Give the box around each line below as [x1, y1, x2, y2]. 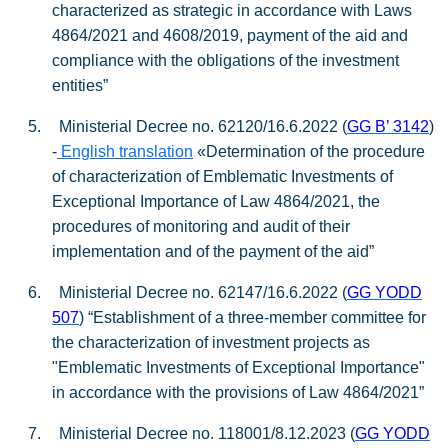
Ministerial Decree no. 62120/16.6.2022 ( [59, 118, 347, 135]
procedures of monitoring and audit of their [52, 218, 350, 235]
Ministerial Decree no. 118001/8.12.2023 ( [59, 425, 355, 442]
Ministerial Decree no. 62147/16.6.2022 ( [59, 284, 347, 301]
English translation [57, 143, 193, 160]
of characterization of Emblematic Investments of [52, 168, 393, 185]
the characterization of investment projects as [52, 334, 370, 351]
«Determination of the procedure [193, 143, 425, 160]
